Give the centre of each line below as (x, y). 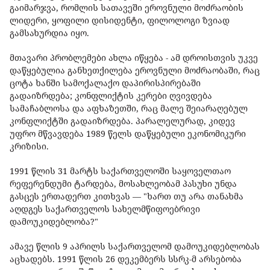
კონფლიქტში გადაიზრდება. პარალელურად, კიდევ (122, 121)
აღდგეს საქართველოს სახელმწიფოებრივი (105, 209)
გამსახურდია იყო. (51, 33)
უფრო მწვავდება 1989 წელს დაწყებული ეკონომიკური (128, 134)
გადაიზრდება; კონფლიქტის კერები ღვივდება (111, 96)
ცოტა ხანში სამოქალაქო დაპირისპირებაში (105, 83)
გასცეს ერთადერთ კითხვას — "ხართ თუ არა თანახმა (127, 196)
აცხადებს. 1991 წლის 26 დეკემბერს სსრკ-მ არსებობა (126, 259)
